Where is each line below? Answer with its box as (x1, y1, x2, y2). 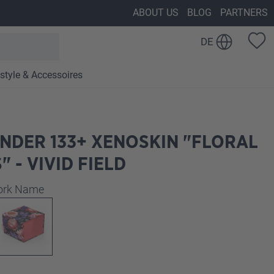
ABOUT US (133, 7, 179, 18)
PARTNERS (220, 7, 268, 18)
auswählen (43, 182, 98, 196)
